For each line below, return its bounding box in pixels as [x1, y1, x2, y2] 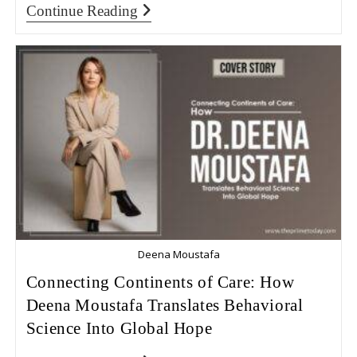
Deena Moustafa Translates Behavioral [25, 295, 304, 315]
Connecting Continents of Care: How [25, 272, 295, 292]
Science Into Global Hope [25, 318, 213, 338]
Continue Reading [25, 2, 138, 19]
